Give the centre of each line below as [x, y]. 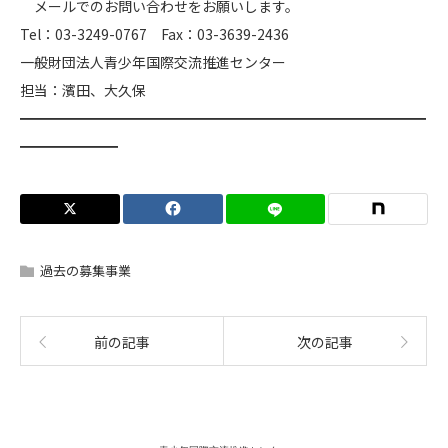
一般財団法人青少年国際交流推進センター [153, 61]
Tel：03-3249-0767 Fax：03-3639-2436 [154, 33]
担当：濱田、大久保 [83, 89]
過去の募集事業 [85, 270]
